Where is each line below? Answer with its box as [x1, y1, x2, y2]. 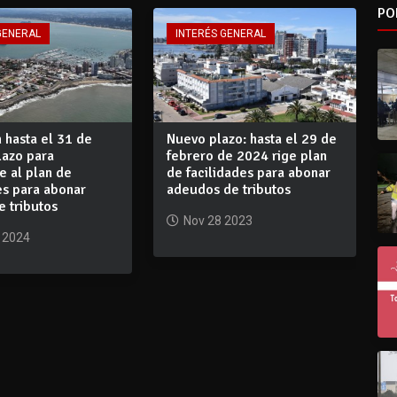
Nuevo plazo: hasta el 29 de [166, 130, 337, 149]
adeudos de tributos [166, 181, 291, 199]
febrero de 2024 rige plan [166, 147, 327, 166]
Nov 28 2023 [183, 214, 253, 229]
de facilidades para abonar [166, 164, 331, 183]
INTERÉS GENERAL [175, 27, 266, 41]
